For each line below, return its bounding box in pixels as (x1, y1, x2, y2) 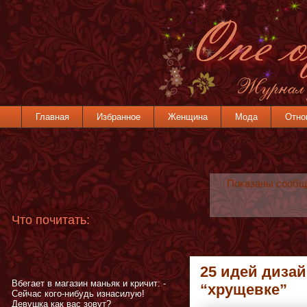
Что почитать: (12, 213, 90, 228)
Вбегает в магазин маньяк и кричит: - (12, 278, 166, 289)
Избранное (96, 111, 140, 122)
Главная (35, 111, 69, 122)
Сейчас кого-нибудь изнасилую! (12, 288, 145, 299)
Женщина (167, 111, 208, 122)
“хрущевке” (200, 280, 287, 298)
